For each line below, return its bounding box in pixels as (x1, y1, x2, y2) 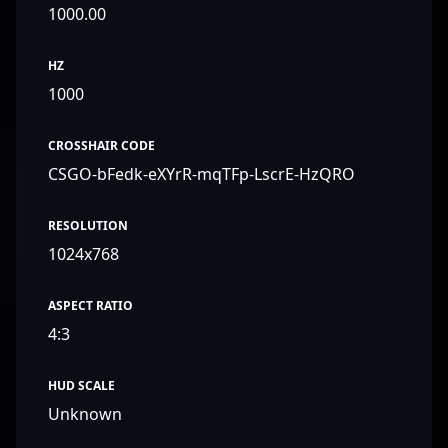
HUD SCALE (48, 377, 115, 394)
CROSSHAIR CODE (48, 137, 155, 154)
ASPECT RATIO (48, 297, 133, 314)
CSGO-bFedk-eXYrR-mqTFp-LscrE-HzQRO (48, 163, 355, 185)
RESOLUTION (48, 217, 128, 234)
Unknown (48, 403, 122, 425)
